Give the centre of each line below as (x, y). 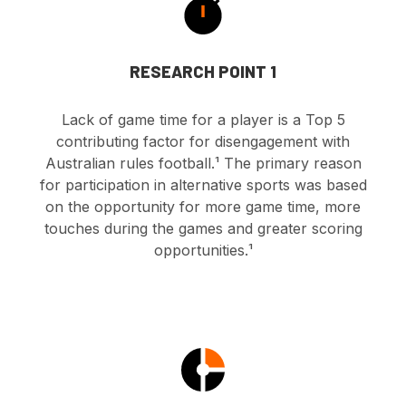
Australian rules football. (130, 164)
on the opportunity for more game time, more (203, 207)
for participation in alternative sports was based (203, 185)
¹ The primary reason (288, 164)
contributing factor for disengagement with (203, 142)
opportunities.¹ (203, 251)
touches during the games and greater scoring (203, 229)
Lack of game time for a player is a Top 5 (203, 120)
